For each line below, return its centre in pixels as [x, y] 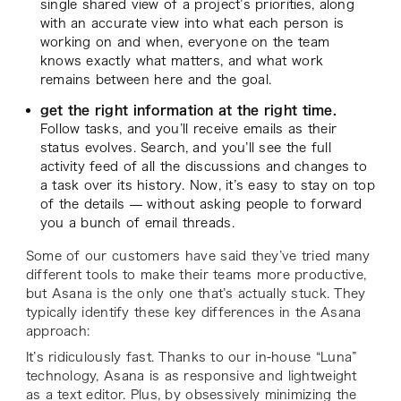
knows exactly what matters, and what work [182, 60]
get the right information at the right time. [188, 110]
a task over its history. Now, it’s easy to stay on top [207, 185]
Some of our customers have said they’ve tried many [198, 256]
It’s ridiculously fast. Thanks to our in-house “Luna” [191, 357]
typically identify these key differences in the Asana [193, 312]
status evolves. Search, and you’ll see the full [185, 147]
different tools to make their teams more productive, [196, 274]
